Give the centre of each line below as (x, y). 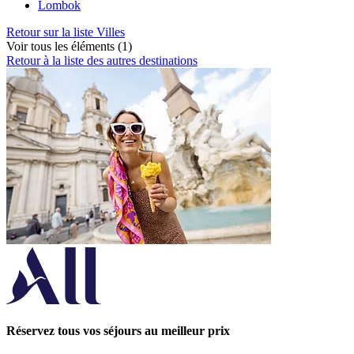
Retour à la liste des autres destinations (102, 61)
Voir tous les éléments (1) (69, 47)
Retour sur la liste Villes (66, 32)
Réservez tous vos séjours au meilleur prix (118, 331)
